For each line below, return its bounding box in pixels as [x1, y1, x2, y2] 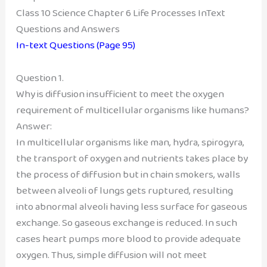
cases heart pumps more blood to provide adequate [15, 230, 241, 247]
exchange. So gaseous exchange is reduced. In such [15, 214, 237, 231]
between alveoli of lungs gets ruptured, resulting [15, 182, 233, 198]
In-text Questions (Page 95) [15, 37, 135, 54]
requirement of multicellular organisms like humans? [15, 101, 249, 118]
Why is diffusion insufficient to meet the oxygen [15, 85, 224, 102]
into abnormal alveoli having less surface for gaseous [15, 198, 247, 215]
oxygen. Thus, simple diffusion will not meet [15, 246, 207, 263]
